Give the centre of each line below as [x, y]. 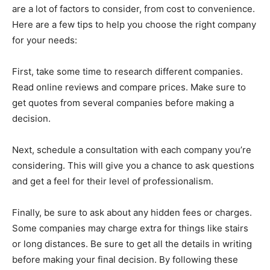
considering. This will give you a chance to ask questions [133, 165]
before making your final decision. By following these [125, 259]
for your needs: [45, 40]
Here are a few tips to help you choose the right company [134, 24]
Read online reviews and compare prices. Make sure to [129, 87]
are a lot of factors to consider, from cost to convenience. [133, 9]
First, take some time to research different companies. [127, 71]
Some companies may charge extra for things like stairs [130, 228]
